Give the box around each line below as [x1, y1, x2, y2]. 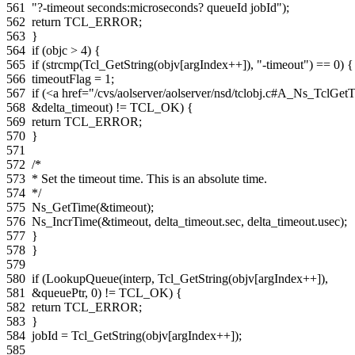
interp [123, 271, 151, 285]
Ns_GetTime [32, 200, 96, 214]
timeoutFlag [32, 71, 91, 86]
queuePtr [41, 285, 85, 300]
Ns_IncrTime [32, 214, 97, 228]
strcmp [46, 57, 79, 71]
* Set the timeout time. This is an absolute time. [32, 171, 267, 185]
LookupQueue [46, 271, 119, 285]
